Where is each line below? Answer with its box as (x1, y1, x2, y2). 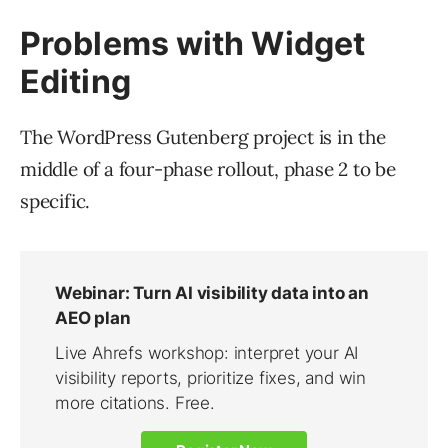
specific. (20, 189, 91, 214)
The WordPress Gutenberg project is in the (20, 125, 386, 150)
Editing (20, 62, 131, 102)
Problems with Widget (20, 24, 366, 64)
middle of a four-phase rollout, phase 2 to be (20, 157, 396, 182)
